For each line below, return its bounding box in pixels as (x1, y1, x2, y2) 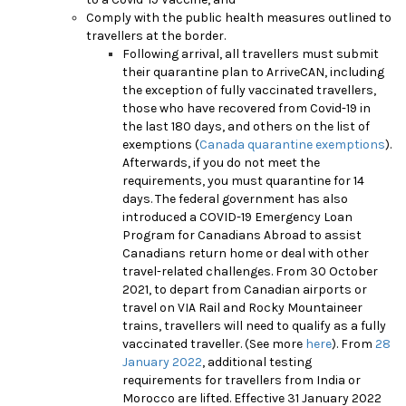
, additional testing (202, 353, 312, 370)
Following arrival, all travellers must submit (122, 45, 379, 62)
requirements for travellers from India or (122, 372, 361, 388)
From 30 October (275, 263, 378, 279)
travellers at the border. (86, 27, 226, 43)
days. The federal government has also (122, 190, 348, 207)
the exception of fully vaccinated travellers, (122, 82, 376, 98)
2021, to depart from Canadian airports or (122, 281, 367, 297)
